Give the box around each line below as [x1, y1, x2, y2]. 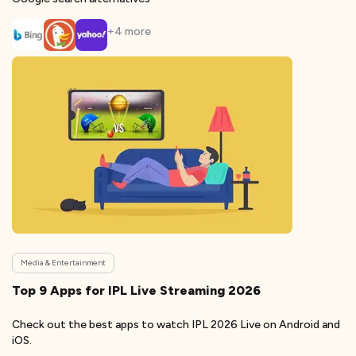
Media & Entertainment [21, 257, 106, 268]
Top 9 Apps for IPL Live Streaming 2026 [12, 283, 261, 298]
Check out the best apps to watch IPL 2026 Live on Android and [12, 318, 340, 331]
